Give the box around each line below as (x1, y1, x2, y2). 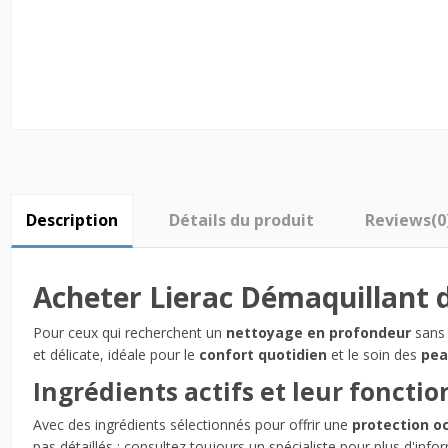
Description (25, 209, 118, 232)
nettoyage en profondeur (225, 322, 411, 342)
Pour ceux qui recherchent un (32, 322, 226, 342)
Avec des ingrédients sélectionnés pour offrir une (32, 414, 352, 434)
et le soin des (326, 344, 421, 364)
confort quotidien (198, 344, 327, 364)
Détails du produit (168, 209, 314, 232)
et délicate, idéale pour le (32, 344, 199, 364)
